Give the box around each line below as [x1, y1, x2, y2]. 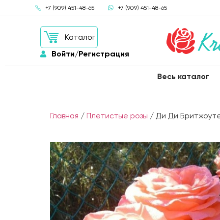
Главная [50, 111, 79, 120]
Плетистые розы [86, 111, 148, 120]
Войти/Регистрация [51, 49, 129, 58]
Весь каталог [157, 72, 209, 81]
